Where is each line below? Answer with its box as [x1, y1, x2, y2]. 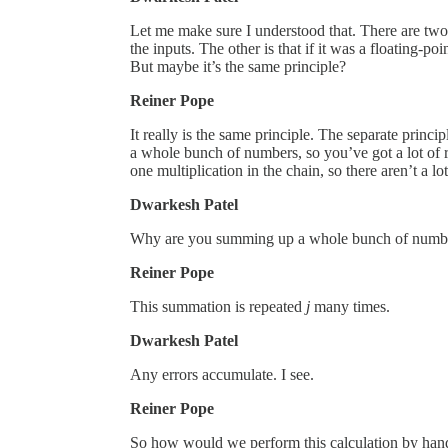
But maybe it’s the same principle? [130, 57, 346, 75]
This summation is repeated [130, 297, 306, 315]
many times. [310, 297, 390, 315]
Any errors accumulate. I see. [130, 365, 314, 383]
